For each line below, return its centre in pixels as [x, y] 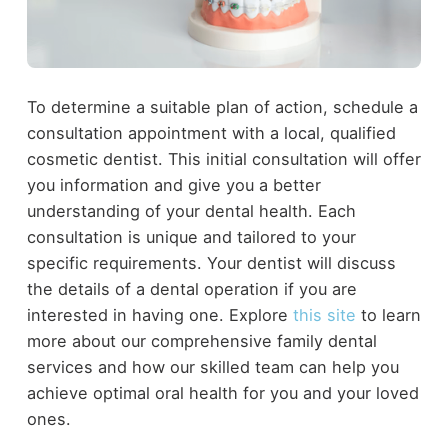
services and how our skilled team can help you [212, 367]
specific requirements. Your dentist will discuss [211, 263]
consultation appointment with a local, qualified [211, 133]
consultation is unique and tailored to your [191, 237]
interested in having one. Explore [159, 315]
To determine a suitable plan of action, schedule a [222, 107]
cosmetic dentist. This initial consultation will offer [223, 159]
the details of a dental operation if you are [191, 289]
